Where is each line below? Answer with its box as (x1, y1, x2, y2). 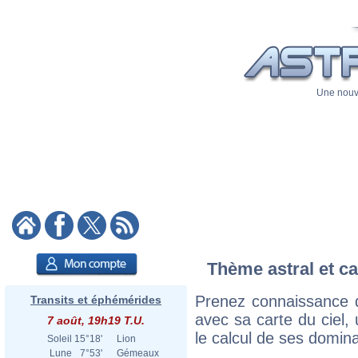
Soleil (47, 333, 72, 344)
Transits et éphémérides (30, 293, 161, 306)
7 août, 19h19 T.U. (47, 314, 145, 327)
